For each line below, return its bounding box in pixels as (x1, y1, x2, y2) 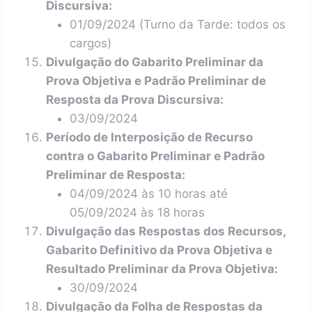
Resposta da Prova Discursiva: (46, 93, 224, 107)
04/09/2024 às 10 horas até (70, 187, 228, 201)
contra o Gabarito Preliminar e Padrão (46, 149, 265, 163)
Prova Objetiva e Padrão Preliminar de (46, 74, 266, 88)
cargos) (70, 36, 111, 50)
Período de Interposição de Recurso (46, 130, 253, 144)
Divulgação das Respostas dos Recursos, (46, 224, 286, 238)
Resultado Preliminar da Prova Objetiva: (46, 262, 278, 276)
